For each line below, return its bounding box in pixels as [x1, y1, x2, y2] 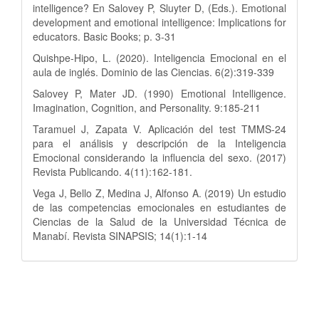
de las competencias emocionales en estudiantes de [33, 200, 286, 215]
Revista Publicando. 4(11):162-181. [33, 164, 192, 179]
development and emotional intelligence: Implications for [33, 15, 286, 30]
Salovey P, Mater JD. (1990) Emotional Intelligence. [33, 86, 286, 101]
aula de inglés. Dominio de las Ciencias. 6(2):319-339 [33, 65, 274, 80]
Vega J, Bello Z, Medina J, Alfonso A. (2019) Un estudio [33, 186, 286, 201]
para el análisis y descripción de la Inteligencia [33, 136, 286, 151]
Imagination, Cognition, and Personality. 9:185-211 [33, 100, 261, 115]
